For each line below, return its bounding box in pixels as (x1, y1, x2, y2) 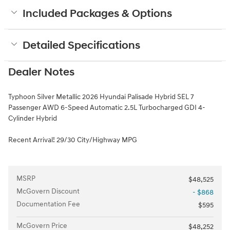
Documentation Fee (16, 199, 80, 208)
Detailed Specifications (23, 39, 140, 52)
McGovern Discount (16, 186, 80, 196)
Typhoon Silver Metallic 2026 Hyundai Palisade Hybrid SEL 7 (8, 92, 194, 101)
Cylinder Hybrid (8, 113, 57, 123)
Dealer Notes (8, 65, 74, 79)
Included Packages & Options (23, 7, 172, 21)
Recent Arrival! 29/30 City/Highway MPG (8, 135, 137, 144)
